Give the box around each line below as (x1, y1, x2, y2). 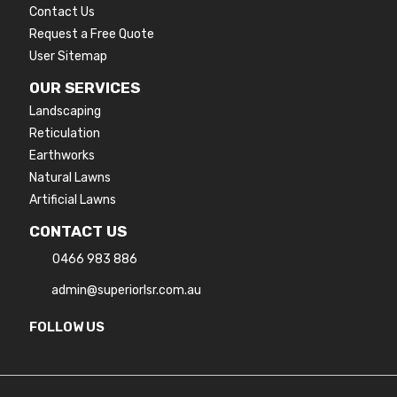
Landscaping (29, 103, 102, 119)
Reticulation (29, 125, 101, 141)
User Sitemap (29, 48, 108, 64)
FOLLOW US (29, 318, 105, 335)
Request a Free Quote (29, 26, 155, 42)
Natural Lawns (29, 169, 112, 185)
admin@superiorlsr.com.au (51, 282, 201, 298)
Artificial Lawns (29, 191, 117, 207)
